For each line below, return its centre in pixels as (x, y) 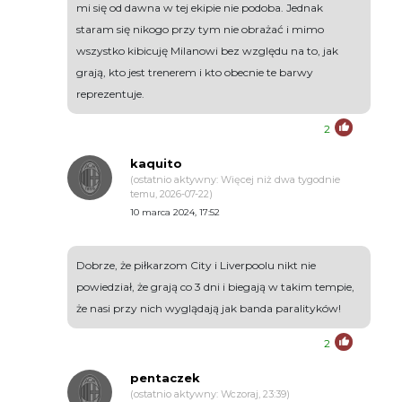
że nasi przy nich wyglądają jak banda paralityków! (209, 309)
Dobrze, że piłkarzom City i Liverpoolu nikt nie (196, 266)
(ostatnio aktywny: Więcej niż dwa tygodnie (235, 180)
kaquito (156, 164)
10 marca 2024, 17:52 (175, 213)
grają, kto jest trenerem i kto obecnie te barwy (195, 73)
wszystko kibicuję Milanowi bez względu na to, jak (207, 51)
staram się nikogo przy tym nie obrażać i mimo (200, 30)
